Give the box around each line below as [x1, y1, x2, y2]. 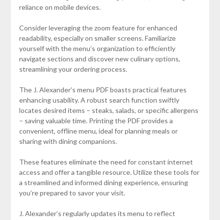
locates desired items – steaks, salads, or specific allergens [19, 106, 198, 114]
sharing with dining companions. [19, 137, 117, 145]
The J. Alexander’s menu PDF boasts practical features [19, 85, 187, 94]
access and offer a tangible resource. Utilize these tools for [19, 167, 199, 176]
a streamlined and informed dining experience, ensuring [19, 178, 188, 187]
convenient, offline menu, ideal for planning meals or [19, 126, 178, 135]
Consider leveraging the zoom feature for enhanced [19, 23, 177, 32]
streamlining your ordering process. [19, 64, 127, 73]
